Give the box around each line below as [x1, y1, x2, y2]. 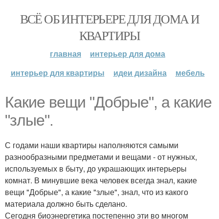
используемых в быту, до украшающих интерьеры [5, 163, 187, 174]
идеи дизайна [113, 67, 167, 78]
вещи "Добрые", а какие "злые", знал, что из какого [5, 186, 188, 197]
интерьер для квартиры [10, 67, 105, 78]
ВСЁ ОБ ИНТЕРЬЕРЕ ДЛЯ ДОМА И [20, 10, 199, 27]
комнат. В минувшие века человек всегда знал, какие [5, 175, 197, 186]
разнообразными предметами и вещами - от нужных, [5, 151, 197, 162]
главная [50, 48, 81, 59]
